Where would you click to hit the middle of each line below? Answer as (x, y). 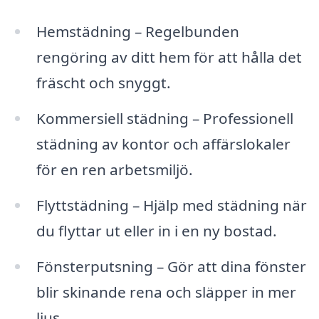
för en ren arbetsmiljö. (114, 170)
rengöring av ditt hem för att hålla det (169, 57)
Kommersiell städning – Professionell (164, 119)
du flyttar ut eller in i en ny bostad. (156, 230)
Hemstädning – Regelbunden (137, 32)
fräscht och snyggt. (103, 83)
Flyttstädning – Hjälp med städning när (171, 205)
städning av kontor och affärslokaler (163, 144)
